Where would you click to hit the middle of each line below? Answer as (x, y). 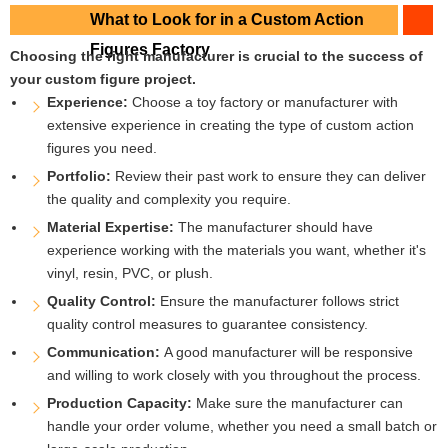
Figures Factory (150, 50)
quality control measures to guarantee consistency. (207, 324)
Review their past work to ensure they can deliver (270, 176)
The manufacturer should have (273, 227)
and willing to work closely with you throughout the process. (233, 375)
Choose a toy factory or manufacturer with (262, 102)
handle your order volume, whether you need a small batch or (241, 426)
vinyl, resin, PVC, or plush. (129, 273)
